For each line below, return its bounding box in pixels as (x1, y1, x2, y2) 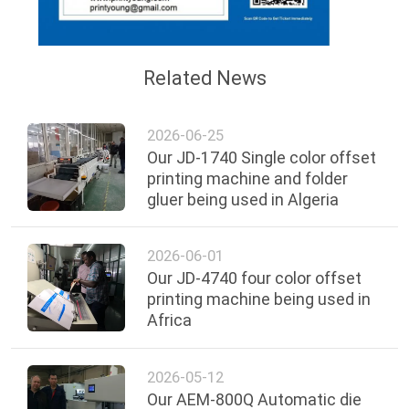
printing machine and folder (147, 168, 349, 188)
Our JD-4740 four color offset (147, 268, 362, 288)
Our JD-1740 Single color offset (147, 147, 377, 167)
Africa (147, 310, 193, 330)
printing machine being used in (147, 289, 372, 309)
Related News (142, 66, 267, 89)
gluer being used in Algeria (147, 189, 340, 209)
